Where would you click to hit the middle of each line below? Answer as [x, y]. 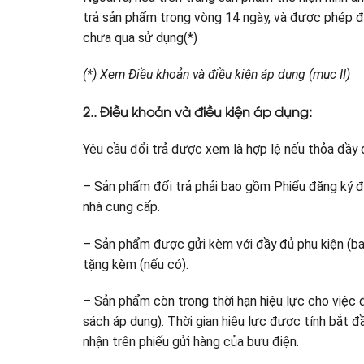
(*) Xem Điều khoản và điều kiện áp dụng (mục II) [217, 75]
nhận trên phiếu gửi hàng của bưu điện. [191, 342]
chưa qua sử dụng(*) [140, 37]
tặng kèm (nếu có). [136, 264]
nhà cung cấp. [121, 207]
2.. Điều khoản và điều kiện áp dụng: [197, 111]
